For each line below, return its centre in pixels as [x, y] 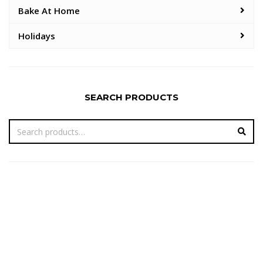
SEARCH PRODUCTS [131, 97]
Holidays [37, 36]
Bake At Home [49, 11]
